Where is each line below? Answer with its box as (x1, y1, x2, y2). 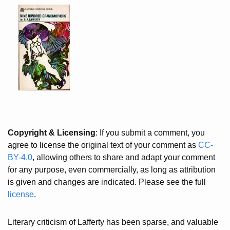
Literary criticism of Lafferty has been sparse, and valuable (8, 217, 218, 226)
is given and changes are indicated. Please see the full (8, 177, 206, 186)
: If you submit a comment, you (95, 128, 205, 137)
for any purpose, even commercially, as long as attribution (8, 165, 216, 174)
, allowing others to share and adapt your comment (32, 152, 215, 162)
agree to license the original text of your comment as (8, 140, 198, 149)
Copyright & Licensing (8, 128, 95, 137)
